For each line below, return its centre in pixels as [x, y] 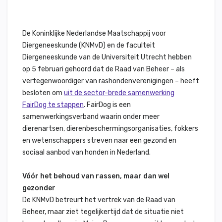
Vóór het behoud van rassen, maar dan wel [96, 176]
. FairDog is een [107, 105]
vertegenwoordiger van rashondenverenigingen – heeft [111, 81]
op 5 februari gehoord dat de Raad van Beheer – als [104, 69]
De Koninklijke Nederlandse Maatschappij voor [94, 33]
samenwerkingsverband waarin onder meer [91, 117]
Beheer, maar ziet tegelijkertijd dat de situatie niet [103, 212]
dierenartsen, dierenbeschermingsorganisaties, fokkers [110, 129]
